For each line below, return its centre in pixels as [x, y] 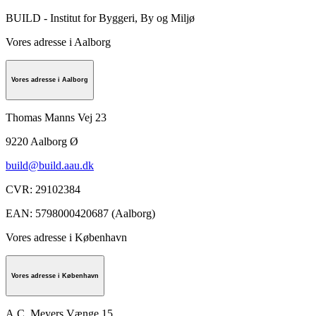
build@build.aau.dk [50, 166]
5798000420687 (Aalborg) [95, 214]
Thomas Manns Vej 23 [56, 118]
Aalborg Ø [54, 142]
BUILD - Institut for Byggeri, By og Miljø [100, 18]
